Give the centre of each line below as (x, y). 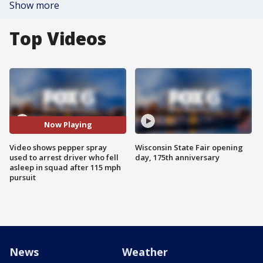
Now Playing (68, 125)
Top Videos (58, 38)
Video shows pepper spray (58, 147)
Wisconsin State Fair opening (189, 147)
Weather (145, 252)
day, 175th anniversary (177, 157)
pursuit (23, 177)
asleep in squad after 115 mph (65, 167)
